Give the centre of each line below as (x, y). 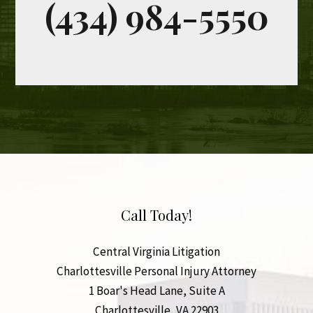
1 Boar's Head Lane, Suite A (156, 291)
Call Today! (156, 214)
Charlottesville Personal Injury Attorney (156, 271)
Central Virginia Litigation (156, 252)
